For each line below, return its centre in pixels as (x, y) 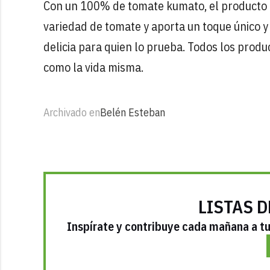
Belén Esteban (133, 112)
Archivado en (72, 112)
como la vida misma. (93, 67)
